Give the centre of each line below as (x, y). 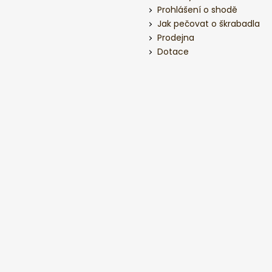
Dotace (173, 52)
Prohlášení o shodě (197, 10)
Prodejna (176, 38)
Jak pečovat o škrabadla (209, 24)
